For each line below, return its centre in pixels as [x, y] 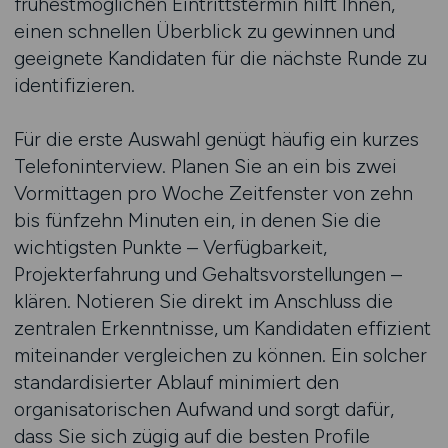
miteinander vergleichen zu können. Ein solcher [220, 355]
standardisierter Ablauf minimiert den [176, 382]
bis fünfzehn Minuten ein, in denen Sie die [197, 220]
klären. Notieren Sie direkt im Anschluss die [203, 301]
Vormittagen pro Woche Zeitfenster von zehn [213, 193]
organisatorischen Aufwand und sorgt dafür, [203, 409]
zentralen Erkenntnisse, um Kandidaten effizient [222, 328]
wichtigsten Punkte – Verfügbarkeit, [170, 247]
